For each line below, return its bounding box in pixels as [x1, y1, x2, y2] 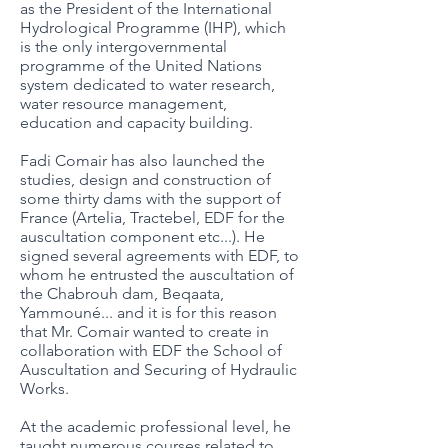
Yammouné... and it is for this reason [20, 303, 277, 322]
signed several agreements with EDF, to [20, 246, 299, 265]
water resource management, [20, 94, 227, 113]
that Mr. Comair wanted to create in [20, 322, 269, 341]
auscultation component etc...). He [20, 227, 265, 246]
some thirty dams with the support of [20, 189, 281, 208]
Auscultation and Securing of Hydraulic [20, 360, 297, 379]
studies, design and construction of [20, 170, 271, 189]
